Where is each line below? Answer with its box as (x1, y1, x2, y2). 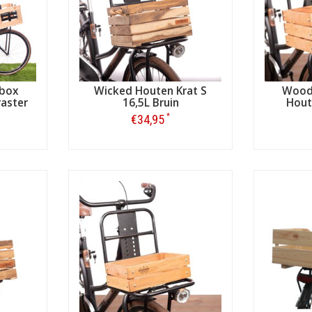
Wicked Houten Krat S (94, 84, 207, 98)
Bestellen (132, 143, 169, 155)
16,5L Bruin (122, 95, 179, 110)
